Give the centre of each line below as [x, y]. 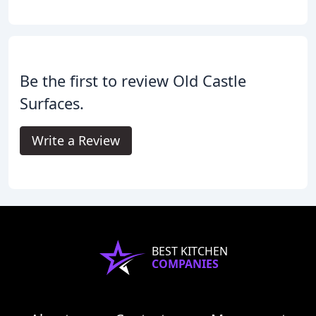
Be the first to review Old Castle [133, 81]
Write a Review [76, 141]
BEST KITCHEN [190, 251]
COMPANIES [185, 264]
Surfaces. [52, 104]
